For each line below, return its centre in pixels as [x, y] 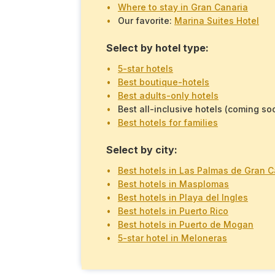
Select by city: [142, 150]
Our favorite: [146, 21]
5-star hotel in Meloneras [172, 238]
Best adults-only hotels [168, 96]
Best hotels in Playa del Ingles [183, 198]
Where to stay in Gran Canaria [183, 7]
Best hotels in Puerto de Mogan [186, 225]
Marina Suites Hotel [217, 21]
